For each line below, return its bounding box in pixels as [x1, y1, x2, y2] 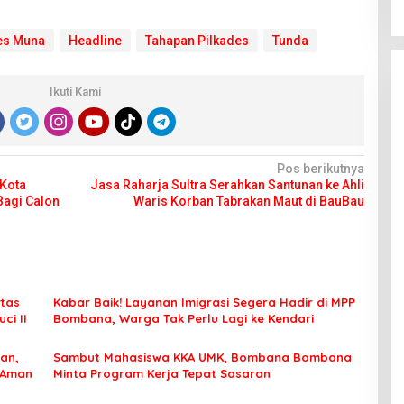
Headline [68, 33, 122, 49]
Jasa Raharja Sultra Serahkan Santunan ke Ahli [89, 178, 364, 193]
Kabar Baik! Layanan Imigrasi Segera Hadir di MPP [52, 295, 355, 310]
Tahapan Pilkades [144, 33, 249, 49]
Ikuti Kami [50, 85, 102, 99]
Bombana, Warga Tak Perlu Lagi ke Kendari [52, 311, 314, 326]
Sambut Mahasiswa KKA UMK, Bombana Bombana [52, 350, 352, 365]
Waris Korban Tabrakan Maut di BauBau [133, 194, 364, 209]
